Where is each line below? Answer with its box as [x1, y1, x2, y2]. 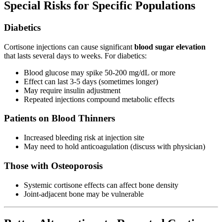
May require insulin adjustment [24, 86, 120, 95]
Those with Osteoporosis [4, 160, 103, 171]
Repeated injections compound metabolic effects [24, 95, 174, 104]
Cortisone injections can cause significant [4, 42, 134, 51]
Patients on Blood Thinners [4, 113, 115, 124]
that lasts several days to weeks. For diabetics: [4, 51, 147, 60]
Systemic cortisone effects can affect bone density [24, 180, 178, 189]
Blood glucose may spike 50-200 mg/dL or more [24, 68, 175, 77]
